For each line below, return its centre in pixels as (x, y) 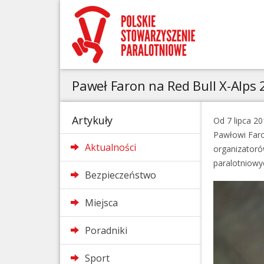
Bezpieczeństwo (120, 175)
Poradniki (106, 230)
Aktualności (110, 147)
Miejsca (101, 203)
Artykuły (92, 120)
